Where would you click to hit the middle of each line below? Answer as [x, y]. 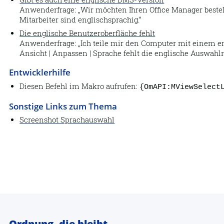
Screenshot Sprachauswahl [67, 120]
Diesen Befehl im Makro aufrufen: [80, 86]
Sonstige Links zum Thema [63, 106]
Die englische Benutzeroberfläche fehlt [87, 33]
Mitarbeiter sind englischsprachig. [79, 19]
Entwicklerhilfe [39, 72]
